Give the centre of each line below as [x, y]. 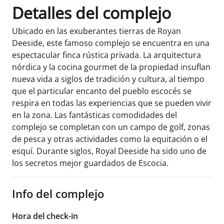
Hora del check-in [45, 216]
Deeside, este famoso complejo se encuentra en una [111, 43]
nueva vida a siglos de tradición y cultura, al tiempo [108, 79]
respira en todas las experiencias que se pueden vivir [112, 103]
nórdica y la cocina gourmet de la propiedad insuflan [111, 67]
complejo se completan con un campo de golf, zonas [111, 127]
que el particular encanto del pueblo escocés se [102, 91]
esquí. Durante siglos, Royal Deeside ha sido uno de [109, 151]
